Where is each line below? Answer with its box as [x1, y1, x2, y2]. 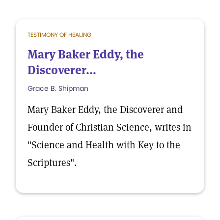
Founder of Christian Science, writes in [27, 121, 192, 134]
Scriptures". [27, 156, 77, 169]
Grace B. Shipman [27, 83, 88, 93]
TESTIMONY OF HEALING [27, 30, 91, 39]
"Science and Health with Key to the [27, 138, 180, 151]
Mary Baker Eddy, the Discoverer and [27, 103, 183, 116]
